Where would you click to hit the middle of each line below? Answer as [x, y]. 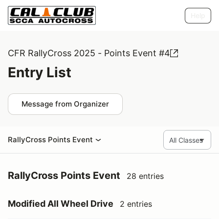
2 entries [136, 204]
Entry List [40, 72]
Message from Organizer [65, 104]
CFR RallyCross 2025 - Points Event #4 [89, 53]
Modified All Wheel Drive [61, 204]
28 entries [145, 176]
